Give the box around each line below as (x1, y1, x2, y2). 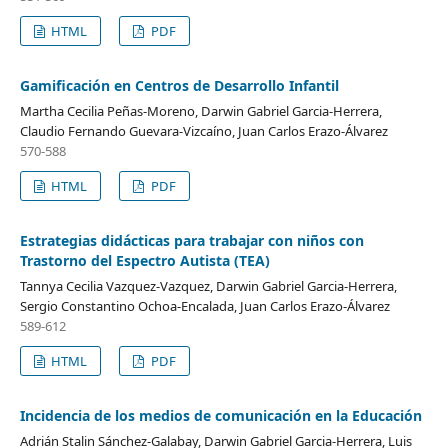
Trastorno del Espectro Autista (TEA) (19, 251, 270, 271)
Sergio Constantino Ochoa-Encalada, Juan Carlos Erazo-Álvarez (19, 297, 390, 316)
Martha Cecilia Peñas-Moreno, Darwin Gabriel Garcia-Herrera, (19, 102, 382, 121)
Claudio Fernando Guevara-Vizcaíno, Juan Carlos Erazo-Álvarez (19, 122, 388, 141)
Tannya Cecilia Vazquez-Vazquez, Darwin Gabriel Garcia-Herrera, (19, 277, 397, 296)
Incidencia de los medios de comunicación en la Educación (19, 406, 422, 426)
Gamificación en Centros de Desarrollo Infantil (19, 76, 339, 96)
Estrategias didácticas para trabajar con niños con (19, 231, 364, 251)
